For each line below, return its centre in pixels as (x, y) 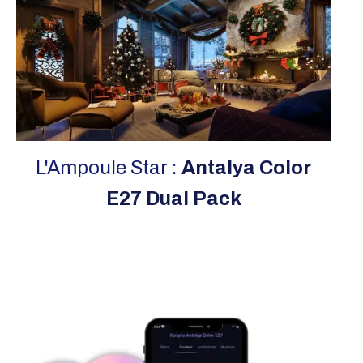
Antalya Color (246, 167)
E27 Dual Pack (173, 198)
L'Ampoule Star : (109, 167)
